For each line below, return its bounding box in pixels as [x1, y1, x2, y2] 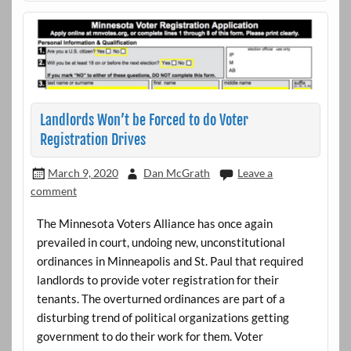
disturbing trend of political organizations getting [36, 310, 289, 325]
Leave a [237, 166, 273, 180]
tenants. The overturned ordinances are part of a [36, 291, 285, 306]
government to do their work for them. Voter [36, 329, 263, 344]
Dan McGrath [143, 166, 211, 180]
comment [30, 184, 77, 198]
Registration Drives [39, 130, 146, 149]
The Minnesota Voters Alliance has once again [36, 216, 273, 231]
